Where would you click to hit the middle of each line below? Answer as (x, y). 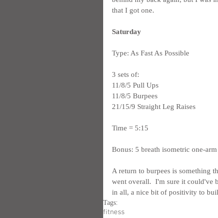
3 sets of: (126, 74)
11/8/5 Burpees (135, 96)
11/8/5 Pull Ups (135, 85)
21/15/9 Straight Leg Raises (154, 107)
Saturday (127, 32)
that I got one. (133, 10)
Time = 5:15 (130, 128)
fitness (114, 212)
